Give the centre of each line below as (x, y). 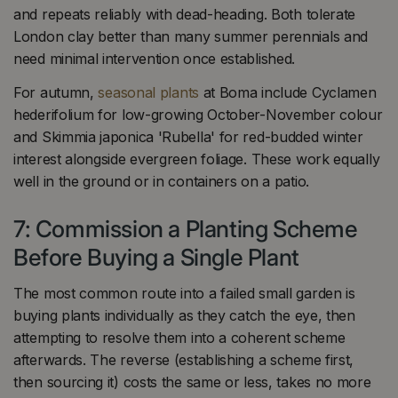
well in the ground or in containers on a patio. (161, 181)
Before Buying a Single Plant (156, 257)
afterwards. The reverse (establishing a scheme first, (184, 360)
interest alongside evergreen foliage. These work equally (197, 159)
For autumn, (56, 92)
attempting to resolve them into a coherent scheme (179, 338)
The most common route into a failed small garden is (184, 294)
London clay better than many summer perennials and (191, 37)
